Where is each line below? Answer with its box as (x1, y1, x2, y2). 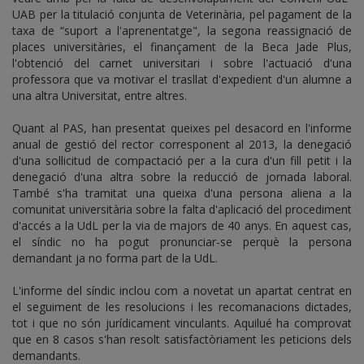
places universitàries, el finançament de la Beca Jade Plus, (12, 39, 352, 55)
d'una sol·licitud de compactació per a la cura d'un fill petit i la (12, 153, 352, 169)
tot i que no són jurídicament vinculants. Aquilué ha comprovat (12, 315, 352, 331)
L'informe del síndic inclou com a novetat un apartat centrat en (12, 283, 352, 299)
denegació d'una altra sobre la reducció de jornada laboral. (12, 169, 352, 185)
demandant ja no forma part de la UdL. (12, 250, 218, 266)
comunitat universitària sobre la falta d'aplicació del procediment (12, 201, 352, 218)
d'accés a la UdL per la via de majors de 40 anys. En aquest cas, (12, 218, 352, 234)
